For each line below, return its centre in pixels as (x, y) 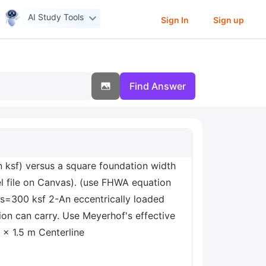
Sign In (175, 20)
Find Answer (158, 86)
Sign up (228, 20)
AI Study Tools (56, 17)
